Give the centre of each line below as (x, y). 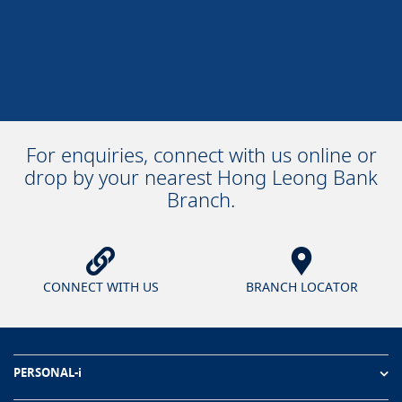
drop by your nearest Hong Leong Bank (201, 177)
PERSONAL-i (48, 372)
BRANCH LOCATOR (301, 287)
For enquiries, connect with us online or (201, 154)
